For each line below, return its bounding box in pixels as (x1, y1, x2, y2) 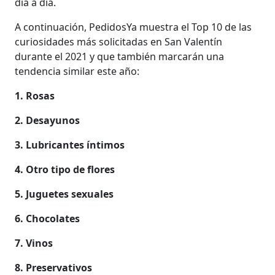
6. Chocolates (15, 211, 80, 225)
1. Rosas (15, 88, 55, 103)
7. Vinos (15, 236, 53, 250)
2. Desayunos (15, 113, 80, 127)
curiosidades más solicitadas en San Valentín (15, 34, 223, 48)
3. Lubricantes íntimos (15, 137, 125, 152)
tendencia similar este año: (15, 64, 140, 78)
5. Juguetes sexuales (15, 187, 114, 201)
